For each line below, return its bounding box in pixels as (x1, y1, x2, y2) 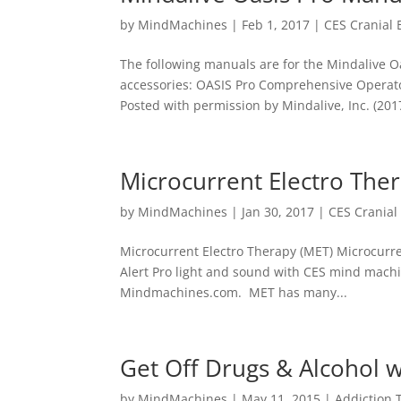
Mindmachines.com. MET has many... (120, 283, 348, 301)
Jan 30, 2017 (242, 202, 315, 220)
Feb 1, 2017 (242, 15, 311, 33)
